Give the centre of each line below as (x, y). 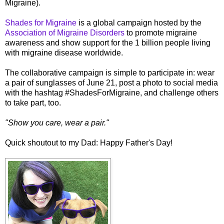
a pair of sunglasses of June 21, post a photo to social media (111, 82)
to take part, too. (33, 102)
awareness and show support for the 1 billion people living (108, 42)
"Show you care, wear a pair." (57, 122)
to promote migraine (161, 32)
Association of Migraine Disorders (65, 32)
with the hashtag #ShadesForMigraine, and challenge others (112, 92)
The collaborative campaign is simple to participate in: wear (110, 72)
